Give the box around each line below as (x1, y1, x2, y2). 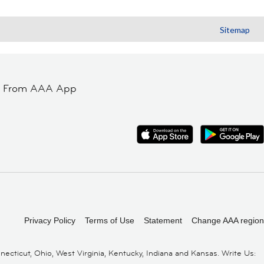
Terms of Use (85, 215, 134, 225)
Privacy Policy (24, 215, 75, 225)
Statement (144, 215, 182, 225)
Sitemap (220, 24, 250, 35)
